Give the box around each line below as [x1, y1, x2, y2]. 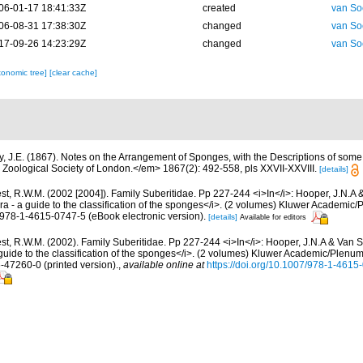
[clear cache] [49, 68, 97, 78]
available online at [123, 258, 204, 271]
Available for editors [240, 213, 306, 222]
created [202, 2, 236, 15]
